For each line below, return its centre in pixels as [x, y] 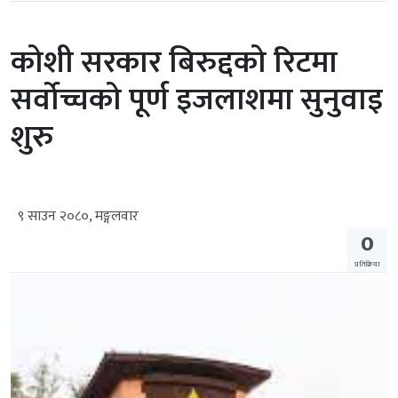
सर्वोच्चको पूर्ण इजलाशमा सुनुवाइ [197, 100]
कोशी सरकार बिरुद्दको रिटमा [174, 63]
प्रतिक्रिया [367, 265]
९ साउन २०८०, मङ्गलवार [78, 217]
